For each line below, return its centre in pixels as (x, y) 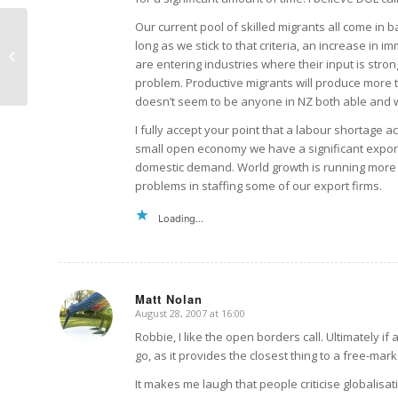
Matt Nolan (169, 298)
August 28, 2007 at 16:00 (190, 313)
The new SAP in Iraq (84, 56)
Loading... (181, 218)
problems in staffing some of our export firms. (259, 185)
